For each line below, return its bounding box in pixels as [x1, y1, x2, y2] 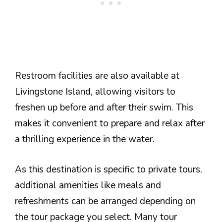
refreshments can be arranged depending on [15, 194, 196, 208]
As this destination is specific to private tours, [15, 163, 202, 176]
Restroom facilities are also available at [15, 69, 179, 83]
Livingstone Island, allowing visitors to [15, 85, 175, 99]
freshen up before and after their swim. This [15, 101, 193, 114]
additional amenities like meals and [15, 178, 161, 192]
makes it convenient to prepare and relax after [15, 117, 205, 130]
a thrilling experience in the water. [15, 133, 155, 146]
